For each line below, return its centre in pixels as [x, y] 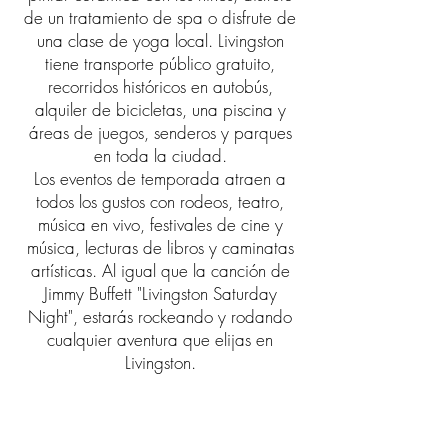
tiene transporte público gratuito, [160, 63]
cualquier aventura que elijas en [160, 339]
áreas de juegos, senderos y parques [160, 132]
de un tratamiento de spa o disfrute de [160, 17]
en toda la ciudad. [160, 155]
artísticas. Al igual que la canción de [160, 270]
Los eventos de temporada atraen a [160, 178]
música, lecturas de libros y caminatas [160, 247]
